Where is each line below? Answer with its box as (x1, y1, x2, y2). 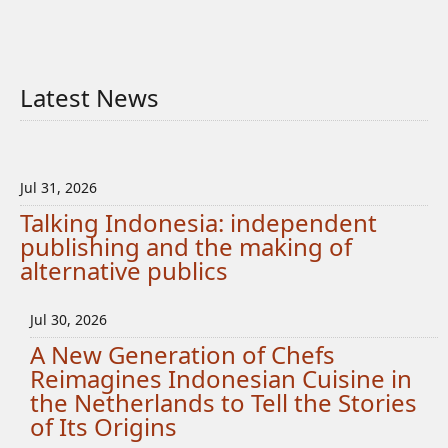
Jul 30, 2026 (30, 310, 108, 329)
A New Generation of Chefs (30, 338, 336, 371)
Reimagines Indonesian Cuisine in (30, 362, 413, 395)
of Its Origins (30, 410, 178, 443)
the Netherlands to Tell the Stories (30, 386, 418, 419)
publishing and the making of (20, 230, 352, 263)
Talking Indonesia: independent (20, 206, 377, 239)
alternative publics (20, 254, 228, 287)
